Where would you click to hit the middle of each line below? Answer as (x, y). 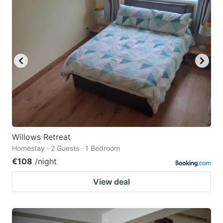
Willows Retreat (41, 137)
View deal (111, 182)
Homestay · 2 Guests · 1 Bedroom (66, 148)
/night (46, 162)
